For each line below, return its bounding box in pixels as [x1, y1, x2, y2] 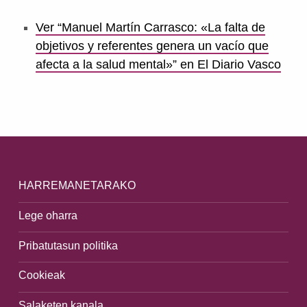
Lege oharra [18, 208, 77, 221]
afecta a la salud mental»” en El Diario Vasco [35, 57, 281, 71]
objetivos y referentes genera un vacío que [35, 38, 269, 53]
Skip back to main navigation [17, 93, 74, 108]
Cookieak [18, 269, 65, 282]
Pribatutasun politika [18, 238, 118, 251]
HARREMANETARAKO [18, 179, 136, 192]
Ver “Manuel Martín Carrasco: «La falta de [35, 20, 265, 34]
